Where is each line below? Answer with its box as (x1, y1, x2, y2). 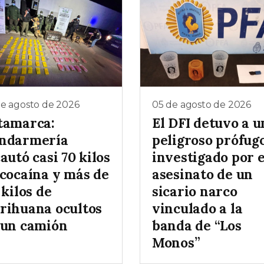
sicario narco (152, 183, 237, 200)
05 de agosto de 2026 (152, 98, 251, 110)
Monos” (152, 234, 200, 252)
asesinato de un (152, 166, 253, 183)
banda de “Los (152, 217, 242, 235)
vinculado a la (152, 200, 243, 217)
